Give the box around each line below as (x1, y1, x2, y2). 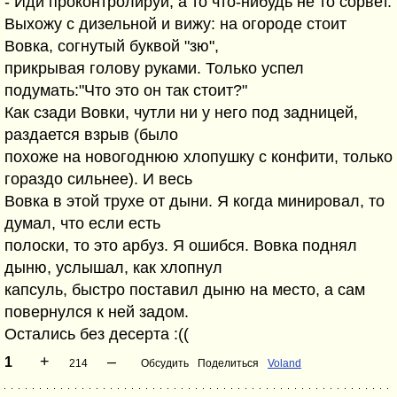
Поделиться (198, 357, 259, 370)
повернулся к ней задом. (4, 303, 189, 321)
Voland (268, 357, 301, 370)
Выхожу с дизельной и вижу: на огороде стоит (4, 15, 346, 33)
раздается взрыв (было (4, 126, 178, 144)
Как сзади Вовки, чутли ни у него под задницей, (4, 104, 358, 121)
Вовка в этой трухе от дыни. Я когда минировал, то (4, 192, 385, 210)
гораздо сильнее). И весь (4, 170, 192, 188)
